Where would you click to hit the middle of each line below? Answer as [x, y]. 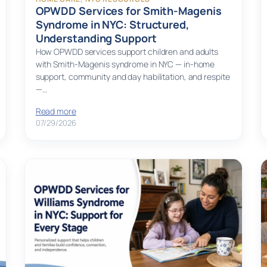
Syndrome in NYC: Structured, [112, 25]
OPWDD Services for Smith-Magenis [128, 11]
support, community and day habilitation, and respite [133, 77]
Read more [56, 111]
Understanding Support [96, 38]
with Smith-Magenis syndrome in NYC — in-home [125, 64]
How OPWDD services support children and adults [127, 52]
